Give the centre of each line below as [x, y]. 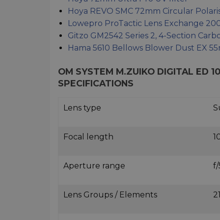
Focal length [88, 137]
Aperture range [94, 165]
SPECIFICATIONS [96, 83]
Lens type [82, 108]
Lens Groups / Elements [110, 194]
